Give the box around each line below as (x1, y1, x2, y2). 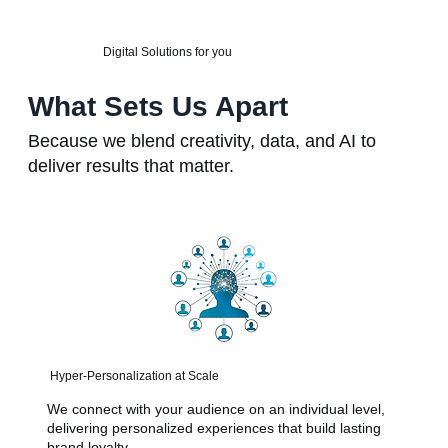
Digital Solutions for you (103, 45, 233, 60)
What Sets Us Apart (27, 90, 288, 122)
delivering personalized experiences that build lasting (46, 419, 381, 436)
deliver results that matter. (27, 155, 234, 176)
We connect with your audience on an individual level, (46, 400, 385, 417)
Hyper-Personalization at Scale (49, 368, 219, 383)
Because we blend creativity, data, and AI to (27, 130, 376, 151)
